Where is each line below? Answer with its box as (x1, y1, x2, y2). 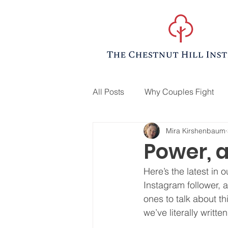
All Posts (93, 87, 124, 97)
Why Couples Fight (145, 87, 214, 97)
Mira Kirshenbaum (166, 126, 225, 135)
